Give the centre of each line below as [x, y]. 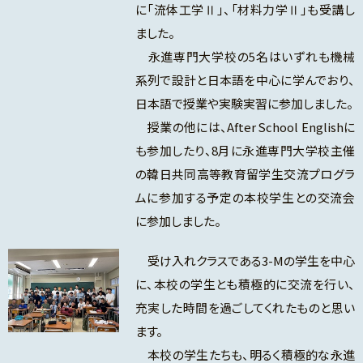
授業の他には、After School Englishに [245, 127]
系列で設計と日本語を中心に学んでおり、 [245, 80]
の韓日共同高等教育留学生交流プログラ [245, 174]
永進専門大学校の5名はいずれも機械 [245, 57]
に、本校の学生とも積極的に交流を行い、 [245, 284]
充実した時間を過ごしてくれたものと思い [245, 308]
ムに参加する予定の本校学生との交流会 [245, 198]
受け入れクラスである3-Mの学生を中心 [245, 261]
